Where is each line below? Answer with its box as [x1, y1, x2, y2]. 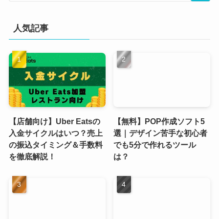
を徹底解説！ [8, 152, 56, 161]
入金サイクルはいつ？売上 [8, 128, 103, 137]
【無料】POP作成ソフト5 [113, 116, 205, 126]
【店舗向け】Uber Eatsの [8, 116, 100, 126]
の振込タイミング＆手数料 [8, 140, 103, 149]
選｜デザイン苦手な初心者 [113, 128, 208, 137]
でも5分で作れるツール [113, 140, 197, 149]
